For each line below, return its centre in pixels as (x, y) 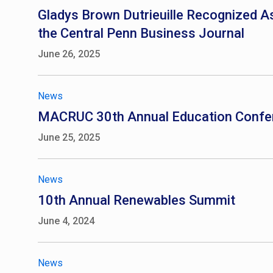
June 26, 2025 (69, 54)
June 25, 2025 (69, 137)
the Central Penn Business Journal (141, 33)
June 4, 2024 (66, 221)
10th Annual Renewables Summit (136, 200)
